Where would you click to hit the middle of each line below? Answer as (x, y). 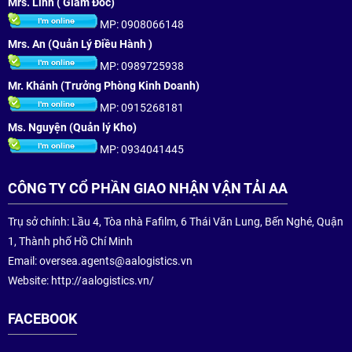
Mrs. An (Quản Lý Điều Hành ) (81, 44)
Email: (24, 261)
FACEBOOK (42, 319)
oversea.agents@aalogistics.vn (116, 261)
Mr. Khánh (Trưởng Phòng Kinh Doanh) (105, 86)
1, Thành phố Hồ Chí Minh (70, 241)
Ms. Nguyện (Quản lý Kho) (73, 127)
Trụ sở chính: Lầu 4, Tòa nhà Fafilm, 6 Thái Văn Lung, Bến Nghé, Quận (176, 222)
